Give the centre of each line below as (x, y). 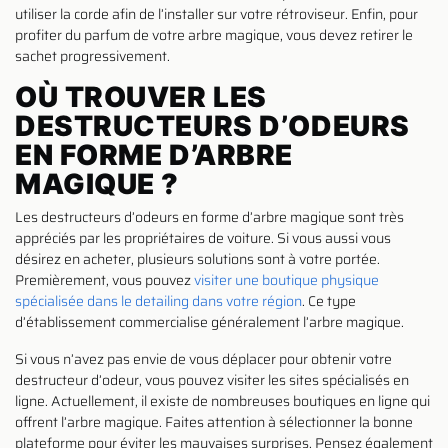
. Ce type (329, 300)
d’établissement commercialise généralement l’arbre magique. (209, 321)
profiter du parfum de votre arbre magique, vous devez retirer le (214, 34)
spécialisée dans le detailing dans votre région (158, 300)
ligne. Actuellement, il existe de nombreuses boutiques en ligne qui (222, 400)
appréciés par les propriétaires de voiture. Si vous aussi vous (203, 237)
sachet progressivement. (92, 55)
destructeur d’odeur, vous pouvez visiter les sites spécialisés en (212, 379)
